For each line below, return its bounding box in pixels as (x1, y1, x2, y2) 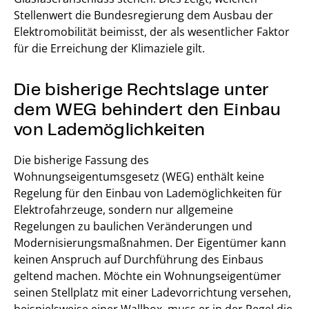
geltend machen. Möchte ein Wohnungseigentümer (14, 268, 281, 283)
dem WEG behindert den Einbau (14, 97, 281, 119)
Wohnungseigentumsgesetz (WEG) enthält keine (14, 168, 264, 184)
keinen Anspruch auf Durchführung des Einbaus (14, 251, 263, 267)
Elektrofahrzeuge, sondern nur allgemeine (14, 201, 233, 217)
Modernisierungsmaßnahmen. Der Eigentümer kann (14, 235, 286, 250)
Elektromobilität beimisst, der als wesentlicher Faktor (14, 23, 290, 39)
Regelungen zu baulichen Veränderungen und (14, 218, 252, 234)
